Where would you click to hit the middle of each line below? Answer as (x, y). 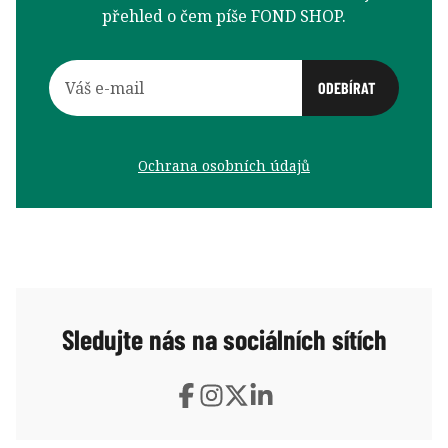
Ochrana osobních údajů (224, 165)
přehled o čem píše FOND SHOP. (224, 15)
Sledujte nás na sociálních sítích (224, 338)
